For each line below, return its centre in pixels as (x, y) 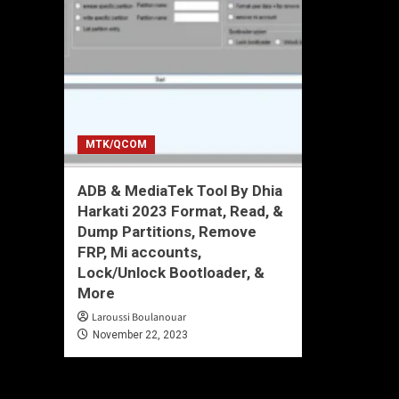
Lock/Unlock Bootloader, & (171, 273)
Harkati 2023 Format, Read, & (180, 211)
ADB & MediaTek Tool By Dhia (180, 191)
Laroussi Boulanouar (139, 318)
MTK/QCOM (116, 144)
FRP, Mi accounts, (139, 252)
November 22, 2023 (140, 335)
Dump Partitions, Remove (167, 232)
